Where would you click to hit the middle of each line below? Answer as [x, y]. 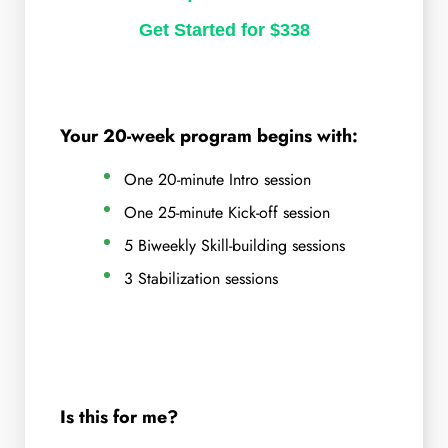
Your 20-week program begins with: [209, 136]
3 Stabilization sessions [200, 278]
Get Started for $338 [224, 30]
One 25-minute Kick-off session [226, 212]
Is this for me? [119, 417]
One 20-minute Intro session [217, 180]
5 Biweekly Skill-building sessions [234, 245]
